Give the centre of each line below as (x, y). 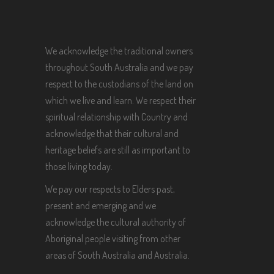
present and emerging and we (100, 206)
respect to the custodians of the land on (119, 84)
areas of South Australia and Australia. (117, 255)
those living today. (79, 166)
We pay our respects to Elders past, (110, 189)
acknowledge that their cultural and (112, 133)
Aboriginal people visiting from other (113, 239)
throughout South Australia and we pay (119, 67)
